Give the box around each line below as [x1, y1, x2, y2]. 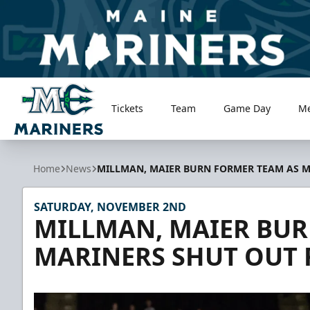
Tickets [111, 102, 144, 115]
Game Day [224, 102, 271, 115]
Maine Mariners [13, 134, 96, 150]
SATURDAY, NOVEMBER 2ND [34, 199, 186, 215]
